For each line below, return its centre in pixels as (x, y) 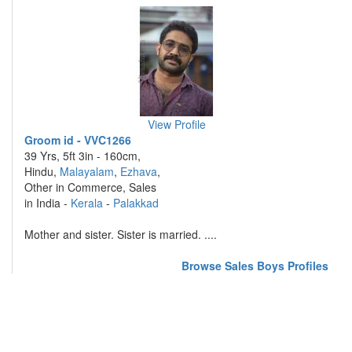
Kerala (87, 203)
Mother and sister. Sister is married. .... (121, 234)
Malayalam (87, 171)
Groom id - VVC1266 (78, 140)
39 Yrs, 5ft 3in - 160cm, (82, 156)
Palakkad (136, 203)
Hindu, (42, 171)
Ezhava (139, 171)
